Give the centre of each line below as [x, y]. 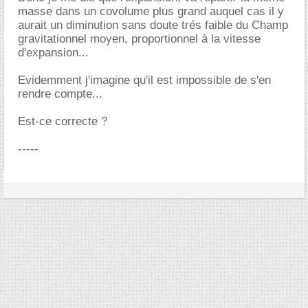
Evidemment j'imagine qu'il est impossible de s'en [144, 80]
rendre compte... [60, 94]
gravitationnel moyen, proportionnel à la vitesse [139, 39]
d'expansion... [53, 53]
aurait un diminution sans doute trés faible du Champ [153, 25]
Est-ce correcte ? [63, 121]
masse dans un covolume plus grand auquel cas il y [151, 11]
